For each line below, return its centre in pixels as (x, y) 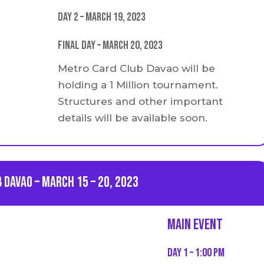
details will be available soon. (133, 118)
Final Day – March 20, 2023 (110, 46)
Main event (195, 225)
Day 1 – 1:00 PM (196, 253)
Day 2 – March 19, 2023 (102, 17)
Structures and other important (141, 101)
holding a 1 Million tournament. (138, 85)
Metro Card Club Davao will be (137, 68)
